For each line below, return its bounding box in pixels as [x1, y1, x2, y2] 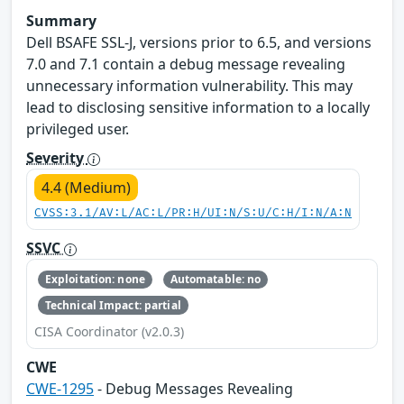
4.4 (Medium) [41, 178, 131, 198]
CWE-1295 [26, 378, 94, 399]
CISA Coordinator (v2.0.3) [34, 322, 184, 340]
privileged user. [26, 119, 129, 140]
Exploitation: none [44, 271, 145, 288]
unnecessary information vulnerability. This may [26, 76, 353, 96]
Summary [26, 11, 96, 32]
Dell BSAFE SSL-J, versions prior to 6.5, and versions [26, 32, 372, 53]
